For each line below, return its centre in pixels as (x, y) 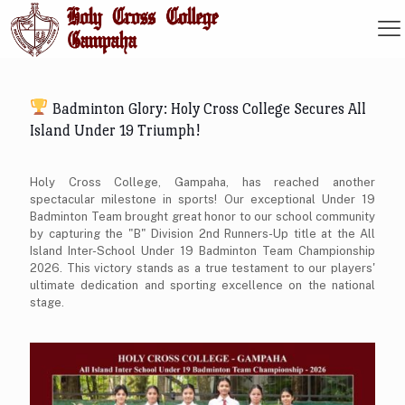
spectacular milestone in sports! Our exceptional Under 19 (202, 199)
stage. (47, 302)
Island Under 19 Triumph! (115, 130)
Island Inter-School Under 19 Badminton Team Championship (202, 250)
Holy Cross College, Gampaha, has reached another (202, 182)
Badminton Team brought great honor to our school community (202, 216)
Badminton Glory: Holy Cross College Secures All (207, 108)
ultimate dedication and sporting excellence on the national (202, 285)
